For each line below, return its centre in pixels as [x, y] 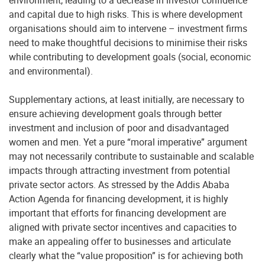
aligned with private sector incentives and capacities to [123, 227]
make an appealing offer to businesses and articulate [120, 241]
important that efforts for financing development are [117, 213]
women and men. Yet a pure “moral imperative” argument [128, 142]
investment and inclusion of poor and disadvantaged [119, 128]
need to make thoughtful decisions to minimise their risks [128, 43]
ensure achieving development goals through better [115, 114]
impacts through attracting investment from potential [119, 170]
